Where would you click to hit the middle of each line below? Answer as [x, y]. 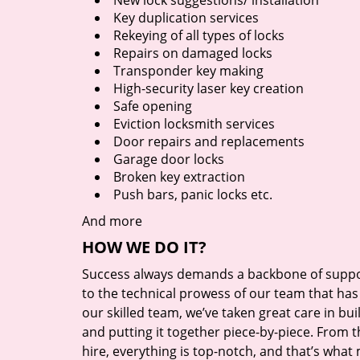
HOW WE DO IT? [144, 247]
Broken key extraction [179, 177]
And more [112, 221]
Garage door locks [169, 159]
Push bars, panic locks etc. [193, 194]
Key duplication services [186, 18]
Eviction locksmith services [194, 124]
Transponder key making [188, 71]
